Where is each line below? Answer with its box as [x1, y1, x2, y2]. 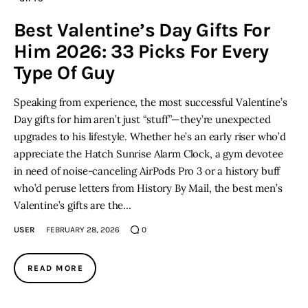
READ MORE [27, 263, 83, 273]
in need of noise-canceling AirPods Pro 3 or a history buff [14, 164, 280, 177]
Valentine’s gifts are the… [14, 198, 132, 212]
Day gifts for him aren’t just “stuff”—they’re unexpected [14, 112, 271, 126]
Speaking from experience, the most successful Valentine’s [14, 95, 287, 109]
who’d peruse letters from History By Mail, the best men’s [14, 181, 283, 195]
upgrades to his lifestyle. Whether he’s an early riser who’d [14, 129, 287, 143]
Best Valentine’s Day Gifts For [14, 18, 270, 41]
